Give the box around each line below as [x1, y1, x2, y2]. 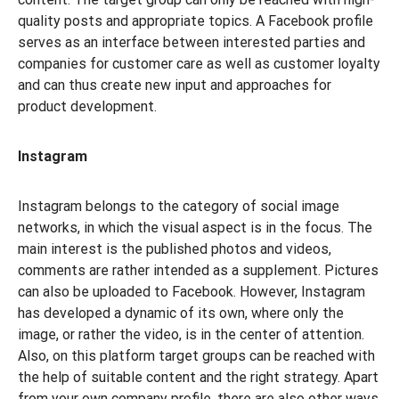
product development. [18, 98, 157, 115]
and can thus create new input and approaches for [18, 77, 331, 94]
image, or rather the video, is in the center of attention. [18, 326, 364, 343]
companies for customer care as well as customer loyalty [18, 55, 380, 72]
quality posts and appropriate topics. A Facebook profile [18, 12, 373, 29]
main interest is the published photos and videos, [18, 240, 331, 257]
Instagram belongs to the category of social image [18, 198, 339, 215]
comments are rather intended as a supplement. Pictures [18, 262, 379, 279]
